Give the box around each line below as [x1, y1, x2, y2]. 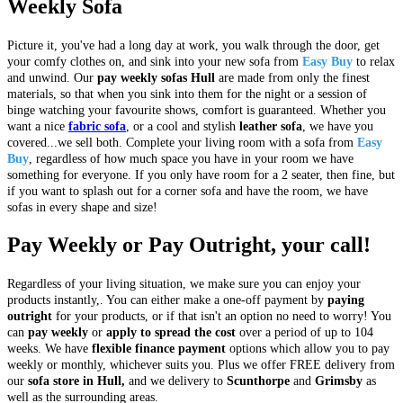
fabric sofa [68, 120, 126, 134]
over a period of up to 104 [236, 325, 373, 339]
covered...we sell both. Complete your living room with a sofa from [7, 136, 357, 150]
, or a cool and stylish [126, 120, 236, 134]
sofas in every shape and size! [7, 201, 157, 215]
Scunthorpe [227, 373, 293, 388]
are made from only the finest [215, 71, 370, 85]
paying [324, 292, 364, 307]
